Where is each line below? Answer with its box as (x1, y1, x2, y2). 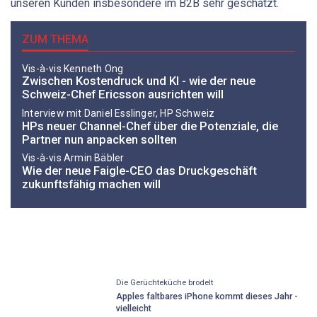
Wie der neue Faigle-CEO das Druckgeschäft (22, 163, 257, 178)
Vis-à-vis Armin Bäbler (22, 152, 125, 164)
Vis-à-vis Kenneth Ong (22, 62, 124, 74)
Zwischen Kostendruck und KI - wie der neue (22, 74, 255, 88)
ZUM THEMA (22, 32, 88, 46)
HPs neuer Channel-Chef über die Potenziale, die (22, 118, 278, 133)
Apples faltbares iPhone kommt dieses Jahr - (115, 290, 298, 301)
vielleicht (115, 302, 151, 313)
